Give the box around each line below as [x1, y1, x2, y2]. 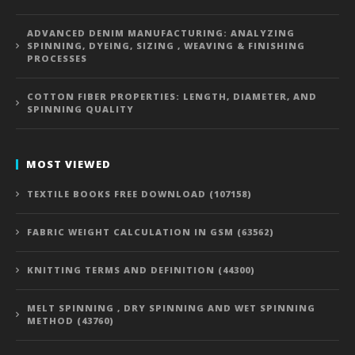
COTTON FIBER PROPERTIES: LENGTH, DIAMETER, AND [27, 90, 317, 102]
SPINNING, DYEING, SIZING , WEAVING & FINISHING [27, 39, 305, 52]
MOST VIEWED [26, 156, 111, 171]
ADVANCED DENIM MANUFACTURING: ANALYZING [27, 26, 295, 39]
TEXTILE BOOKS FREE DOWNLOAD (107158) [27, 187, 252, 200]
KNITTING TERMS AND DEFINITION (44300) [27, 263, 255, 276]
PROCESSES [27, 52, 87, 64]
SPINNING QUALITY [27, 102, 134, 115]
